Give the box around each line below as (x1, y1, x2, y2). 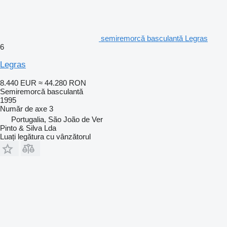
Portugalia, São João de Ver (11, 115, 103, 124)
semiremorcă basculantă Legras (101, 33, 208, 43)
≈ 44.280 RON (39, 78, 86, 87)
